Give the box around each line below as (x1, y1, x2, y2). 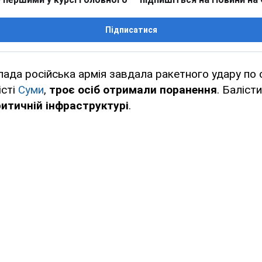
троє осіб (49, 83, 100, 97)
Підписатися (105, 25, 157, 35)
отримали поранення (103, 83, 217, 97)
